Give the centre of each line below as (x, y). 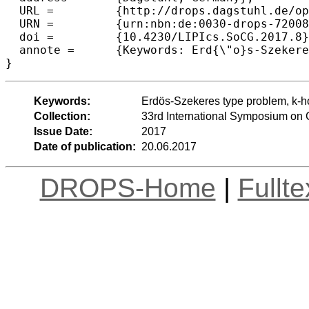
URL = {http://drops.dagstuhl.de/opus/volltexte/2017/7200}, (30, 10)
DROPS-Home (128, 188)
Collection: (62, 116)
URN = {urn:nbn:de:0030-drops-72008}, (30, 23)
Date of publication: (84, 146)
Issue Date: (63, 131)
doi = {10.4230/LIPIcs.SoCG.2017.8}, (30, 37)
